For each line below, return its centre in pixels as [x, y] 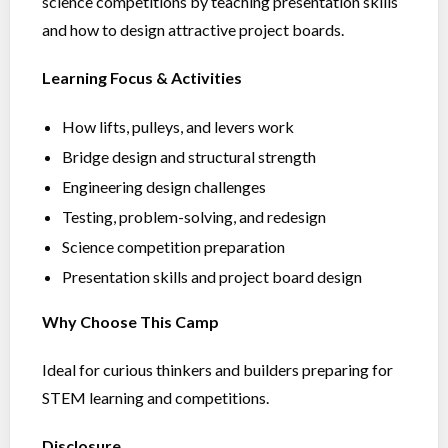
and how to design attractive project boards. [193, 29]
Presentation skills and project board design [212, 276]
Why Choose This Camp [130, 321]
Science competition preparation [173, 246]
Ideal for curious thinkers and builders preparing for [217, 369]
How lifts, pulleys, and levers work [178, 126]
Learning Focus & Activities [142, 77]
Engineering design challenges [164, 186]
